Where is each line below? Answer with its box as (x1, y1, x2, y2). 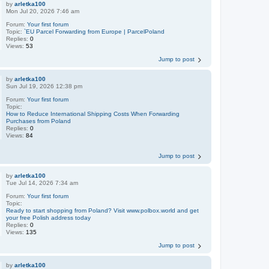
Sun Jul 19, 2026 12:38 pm (6, 82, 83, 89)
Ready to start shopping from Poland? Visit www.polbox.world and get (6, 207, 199, 214)
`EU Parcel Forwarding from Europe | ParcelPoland (24, 28, 165, 35)
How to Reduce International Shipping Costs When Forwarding (6, 110, 180, 117)
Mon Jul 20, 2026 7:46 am (6, 7, 80, 14)
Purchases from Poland (6, 117, 71, 124)
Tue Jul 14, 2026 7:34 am (6, 180, 79, 186)
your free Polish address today (6, 214, 91, 221)
